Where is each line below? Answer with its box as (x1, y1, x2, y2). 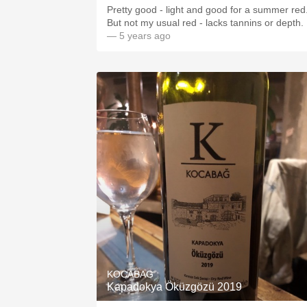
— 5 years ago (107, 30, 171, 41)
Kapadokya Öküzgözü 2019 (107, 281, 242, 293)
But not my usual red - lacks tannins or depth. (107, 17, 304, 28)
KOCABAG (107, 269, 153, 280)
